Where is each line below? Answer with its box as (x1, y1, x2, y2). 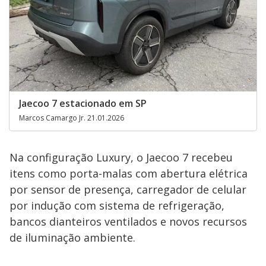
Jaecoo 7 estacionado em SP (19, 97, 147, 110)
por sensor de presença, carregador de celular (9, 182, 246, 197)
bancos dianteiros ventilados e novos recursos (9, 214, 247, 229)
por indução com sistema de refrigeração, (9, 198, 224, 213)
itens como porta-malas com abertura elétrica (9, 166, 248, 180)
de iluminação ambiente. (9, 230, 135, 245)
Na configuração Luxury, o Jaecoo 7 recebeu (9, 150, 233, 164)
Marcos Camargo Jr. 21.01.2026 (19, 113, 124, 123)
